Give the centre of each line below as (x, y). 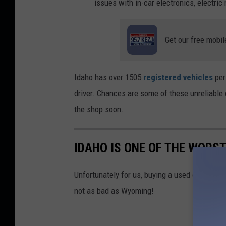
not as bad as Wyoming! (114, 191)
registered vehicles (178, 77)
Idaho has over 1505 (109, 77)
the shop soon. (99, 109)
